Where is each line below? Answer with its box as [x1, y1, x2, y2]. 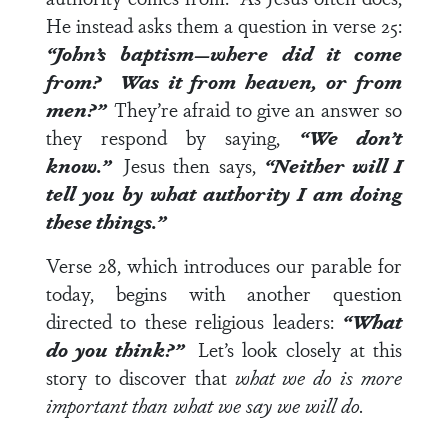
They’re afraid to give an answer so [113, 95, 402, 123]
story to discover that [46, 363, 235, 391]
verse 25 [333, 11, 398, 39]
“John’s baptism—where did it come [46, 39, 402, 67]
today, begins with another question [46, 279, 402, 307]
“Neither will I [263, 151, 403, 179]
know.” [46, 151, 125, 179]
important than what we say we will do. [46, 391, 374, 419]
